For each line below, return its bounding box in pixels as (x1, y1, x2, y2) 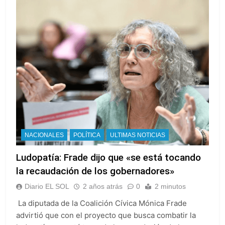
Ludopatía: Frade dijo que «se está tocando (16, 151, 201, 163)
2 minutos (155, 182, 186, 190)
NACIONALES (25, 131, 64, 139)
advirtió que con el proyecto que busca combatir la (16, 210, 196, 220)
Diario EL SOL (25, 182, 69, 190)
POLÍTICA (73, 131, 100, 139)
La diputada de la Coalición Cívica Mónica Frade (16, 198, 187, 208)
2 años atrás (83, 182, 123, 190)
